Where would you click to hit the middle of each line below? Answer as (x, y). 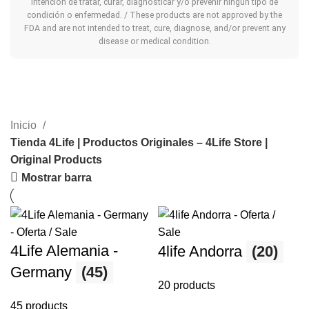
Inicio (25, 126)
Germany (43, 272)
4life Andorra (202, 252)
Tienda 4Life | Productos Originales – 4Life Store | (139, 143)
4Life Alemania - (64, 251)
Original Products (56, 160)
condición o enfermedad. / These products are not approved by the (154, 15)
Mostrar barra (57, 177)
